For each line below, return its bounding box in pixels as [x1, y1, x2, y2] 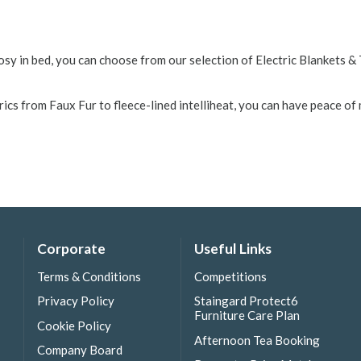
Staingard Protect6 [194, 293, 298, 309]
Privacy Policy [37, 293, 114, 309]
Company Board [37, 342, 122, 357]
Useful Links [194, 239, 272, 257]
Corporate [37, 239, 106, 257]
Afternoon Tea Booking [194, 332, 320, 347]
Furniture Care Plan [194, 308, 300, 323]
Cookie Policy [37, 317, 111, 333]
